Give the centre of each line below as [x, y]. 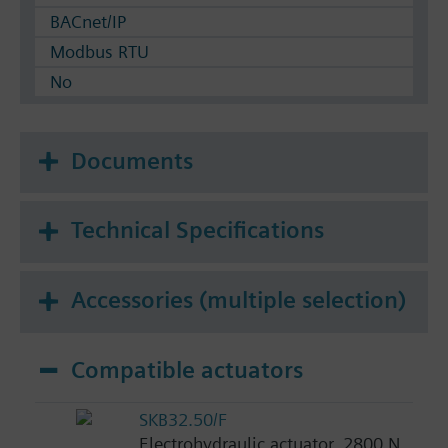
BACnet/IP [88, 21]
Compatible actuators [187, 369]
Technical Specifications [197, 230]
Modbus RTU [99, 51]
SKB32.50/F [182, 420]
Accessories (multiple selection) [238, 299]
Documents [132, 160]
